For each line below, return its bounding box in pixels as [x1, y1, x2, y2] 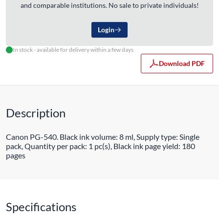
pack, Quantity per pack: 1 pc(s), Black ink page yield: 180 [6, 141, 195, 151]
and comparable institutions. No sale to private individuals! [20, 1, 199, 9]
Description [6, 106, 66, 120]
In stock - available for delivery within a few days [13, 46, 133, 53]
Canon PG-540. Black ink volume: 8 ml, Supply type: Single [6, 132, 199, 141]
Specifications [6, 199, 76, 214]
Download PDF [159, 59, 205, 67]
